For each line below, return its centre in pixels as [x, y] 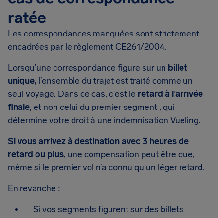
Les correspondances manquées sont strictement [103, 34]
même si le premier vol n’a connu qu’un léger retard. [106, 167]
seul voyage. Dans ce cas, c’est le [73, 94]
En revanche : [34, 188]
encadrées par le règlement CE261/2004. [87, 47]
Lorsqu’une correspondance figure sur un [88, 68]
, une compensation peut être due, [129, 154]
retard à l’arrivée [170, 94]
